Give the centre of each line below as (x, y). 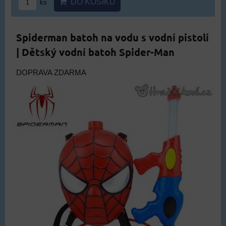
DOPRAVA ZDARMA (51, 72)
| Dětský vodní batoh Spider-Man (95, 52)
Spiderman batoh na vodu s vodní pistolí (112, 37)
